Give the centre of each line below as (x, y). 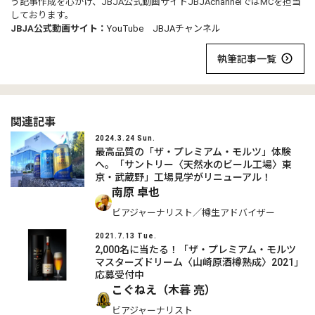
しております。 (42, 15)
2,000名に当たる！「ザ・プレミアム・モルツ (195, 249)
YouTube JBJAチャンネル (164, 29)
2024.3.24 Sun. (125, 139)
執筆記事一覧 (247, 59)
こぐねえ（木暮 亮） (164, 290)
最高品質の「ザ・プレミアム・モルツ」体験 (193, 152)
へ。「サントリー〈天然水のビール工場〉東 (193, 164)
